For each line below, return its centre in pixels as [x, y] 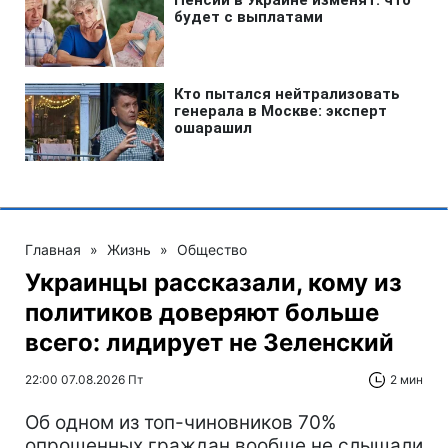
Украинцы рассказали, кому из [213, 282]
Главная [53, 249]
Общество [212, 249]
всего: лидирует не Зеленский [209, 342]
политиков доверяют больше [202, 312]
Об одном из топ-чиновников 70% [180, 422]
